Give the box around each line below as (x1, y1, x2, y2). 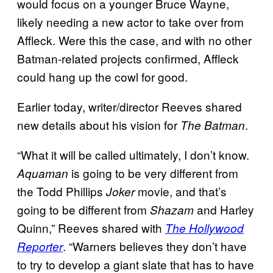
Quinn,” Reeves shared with (17, 219, 165, 236)
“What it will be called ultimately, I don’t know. (17, 146, 249, 163)
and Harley (194, 201, 254, 218)
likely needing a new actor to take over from (17, 13, 244, 30)
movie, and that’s (135, 183, 227, 200)
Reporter (17, 238, 63, 255)
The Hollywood (165, 220, 244, 236)
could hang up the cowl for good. (17, 68, 188, 85)
